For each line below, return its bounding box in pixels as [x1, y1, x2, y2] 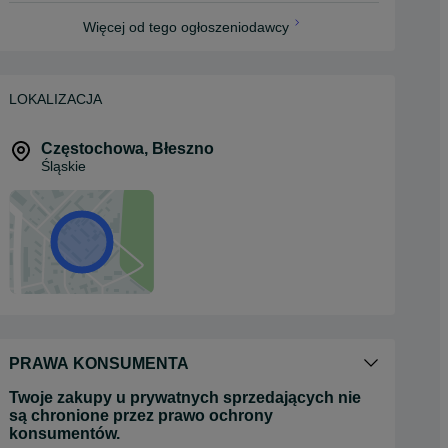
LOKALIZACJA [9, 91, 102, 107]
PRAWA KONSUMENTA [9, 355, 189, 372]
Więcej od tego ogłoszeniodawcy [83, 19, 289, 35]
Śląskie [41, 158, 86, 174]
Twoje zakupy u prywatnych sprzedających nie [9, 389, 361, 406]
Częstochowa [41, 140, 144, 157]
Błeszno [152, 140, 214, 157]
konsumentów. [9, 425, 120, 442]
